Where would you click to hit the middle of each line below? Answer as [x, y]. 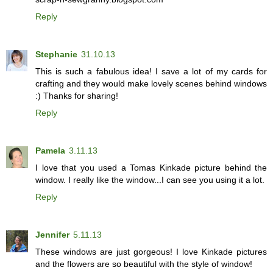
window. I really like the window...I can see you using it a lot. [150, 179]
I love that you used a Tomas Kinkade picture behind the [151, 167]
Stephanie [56, 54]
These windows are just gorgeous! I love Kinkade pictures [151, 251]
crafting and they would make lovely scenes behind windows [151, 83]
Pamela [50, 150]
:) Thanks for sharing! [77, 95]
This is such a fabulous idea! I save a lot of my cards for [151, 71]
